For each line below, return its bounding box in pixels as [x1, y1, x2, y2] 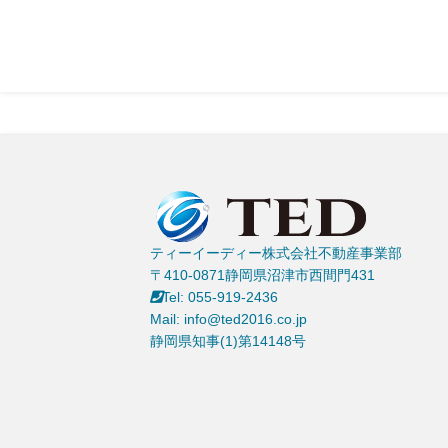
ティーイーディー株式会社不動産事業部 [150, 245, 402, 262]
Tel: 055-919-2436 [162, 289, 278, 306]
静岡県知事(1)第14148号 [150, 333, 306, 350]
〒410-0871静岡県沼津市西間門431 [150, 267, 375, 284]
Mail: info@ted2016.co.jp [150, 311, 307, 328]
